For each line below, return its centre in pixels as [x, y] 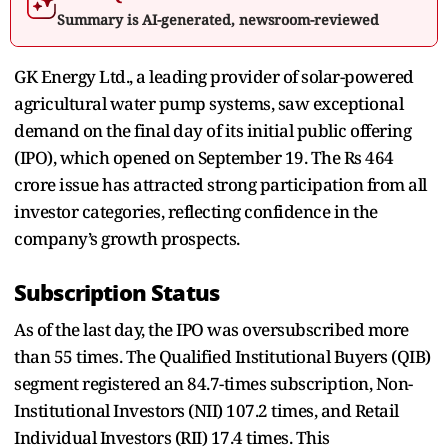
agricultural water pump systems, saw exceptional [208, 103]
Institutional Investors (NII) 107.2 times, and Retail [206, 410]
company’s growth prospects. [127, 238]
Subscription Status [117, 292]
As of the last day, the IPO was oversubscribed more [211, 329]
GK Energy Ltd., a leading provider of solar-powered [214, 76]
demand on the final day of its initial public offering [212, 130]
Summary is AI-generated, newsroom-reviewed [218, 19]
